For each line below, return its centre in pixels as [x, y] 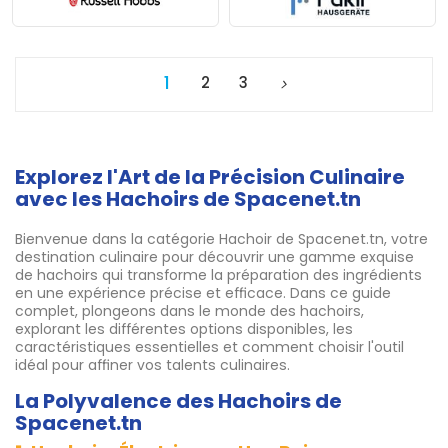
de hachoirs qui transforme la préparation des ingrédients [218, 275]
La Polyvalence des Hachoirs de [178, 401]
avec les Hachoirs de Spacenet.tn [188, 199]
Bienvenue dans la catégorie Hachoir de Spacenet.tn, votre [221, 239]
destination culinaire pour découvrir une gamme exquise [214, 257]
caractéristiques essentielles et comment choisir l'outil [209, 347]
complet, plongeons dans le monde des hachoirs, [189, 311]
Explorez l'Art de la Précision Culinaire [210, 177]
